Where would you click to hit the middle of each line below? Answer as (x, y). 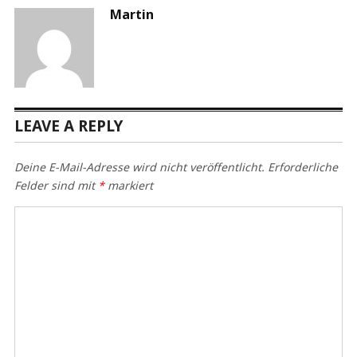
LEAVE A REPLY (68, 126)
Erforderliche (301, 167)
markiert (128, 185)
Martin (131, 14)
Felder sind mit (56, 185)
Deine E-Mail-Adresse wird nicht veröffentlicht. (139, 167)
